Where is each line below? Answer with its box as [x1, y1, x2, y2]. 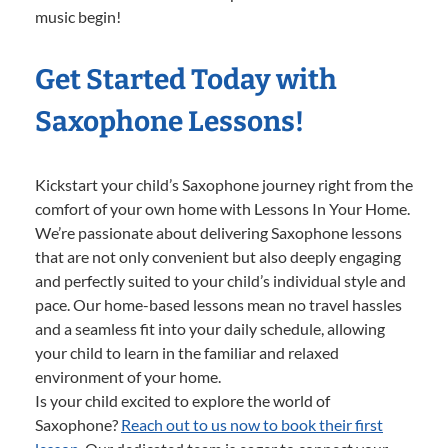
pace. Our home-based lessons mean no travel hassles [35, 294, 402, 314]
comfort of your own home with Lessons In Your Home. [35, 198, 410, 218]
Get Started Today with [35, 62, 337, 96]
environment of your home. [35, 366, 221, 386]
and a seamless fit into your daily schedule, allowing [35, 318, 385, 338]
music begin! [35, 6, 121, 26]
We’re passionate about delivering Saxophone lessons [35, 222, 402, 242]
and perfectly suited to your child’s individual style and [35, 270, 406, 290]
